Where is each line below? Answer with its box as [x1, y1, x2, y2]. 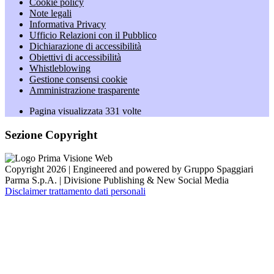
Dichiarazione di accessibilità [29, 41, 141, 51]
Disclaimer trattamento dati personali [5, 186, 146, 197]
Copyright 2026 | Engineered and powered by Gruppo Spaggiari [5, 164, 253, 175]
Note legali [29, 8, 72, 18]
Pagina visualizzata [29, 106, 105, 116]
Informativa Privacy [29, 19, 106, 29]
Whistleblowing [29, 63, 91, 73]
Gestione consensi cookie [29, 74, 127, 84]
